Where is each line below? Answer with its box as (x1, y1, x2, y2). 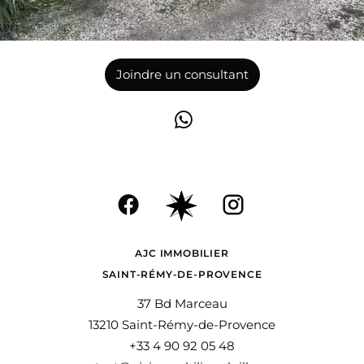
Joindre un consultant (115, 67, 249, 83)
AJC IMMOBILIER (135, 246, 229, 259)
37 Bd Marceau (136, 295, 227, 311)
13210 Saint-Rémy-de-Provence (89, 316, 275, 332)
